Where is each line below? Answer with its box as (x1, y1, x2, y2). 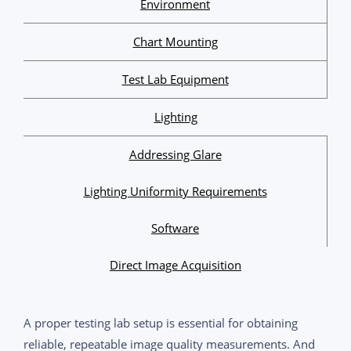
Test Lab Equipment (121, 71, 229, 87)
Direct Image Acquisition (110, 256, 241, 273)
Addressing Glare (128, 146, 222, 162)
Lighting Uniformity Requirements (83, 183, 267, 199)
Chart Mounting (132, 33, 218, 49)
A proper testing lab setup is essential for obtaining (24, 314, 298, 331)
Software (151, 219, 199, 236)
